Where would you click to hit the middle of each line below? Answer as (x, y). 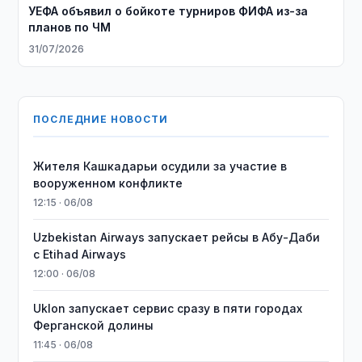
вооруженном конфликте (108, 183)
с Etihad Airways (80, 254)
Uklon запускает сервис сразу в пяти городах (168, 308)
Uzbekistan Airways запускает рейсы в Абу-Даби (177, 237)
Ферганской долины (94, 325)
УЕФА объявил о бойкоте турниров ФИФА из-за (168, 11)
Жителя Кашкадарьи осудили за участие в (160, 166)
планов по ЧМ (70, 27)
